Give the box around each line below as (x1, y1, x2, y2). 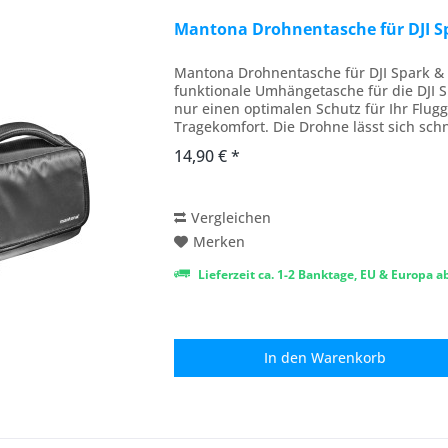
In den (264, 347, 308, 367)
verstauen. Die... (174, 134, 284, 154)
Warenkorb (311, 347, 387, 367)
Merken (193, 231, 246, 251)
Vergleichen (191, 207, 272, 227)
